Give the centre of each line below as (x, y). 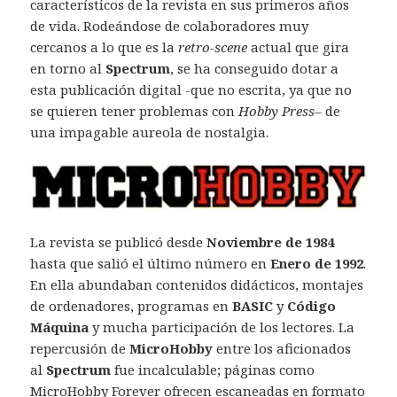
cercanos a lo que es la (105, 47)
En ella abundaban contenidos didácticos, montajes (197, 284)
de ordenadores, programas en (132, 305)
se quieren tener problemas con (135, 111)
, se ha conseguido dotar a (255, 69)
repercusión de (80, 348)
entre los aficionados (282, 348)
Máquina (60, 327)
